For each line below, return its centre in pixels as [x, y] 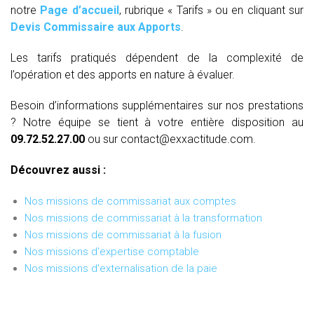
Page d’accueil [80, 11]
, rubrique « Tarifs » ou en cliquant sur [211, 11]
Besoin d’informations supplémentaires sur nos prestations [157, 106]
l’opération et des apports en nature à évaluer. [123, 75]
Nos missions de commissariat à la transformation [143, 218]
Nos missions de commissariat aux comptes [130, 202]
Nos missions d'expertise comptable [112, 252]
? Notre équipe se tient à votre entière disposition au [157, 123]
